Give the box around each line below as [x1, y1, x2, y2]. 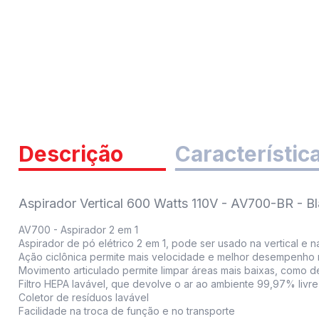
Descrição [19, 141, 123, 167]
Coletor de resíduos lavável [19, 291, 149, 304]
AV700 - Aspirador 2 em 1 [19, 224, 138, 236]
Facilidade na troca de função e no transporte [19, 305, 235, 318]
